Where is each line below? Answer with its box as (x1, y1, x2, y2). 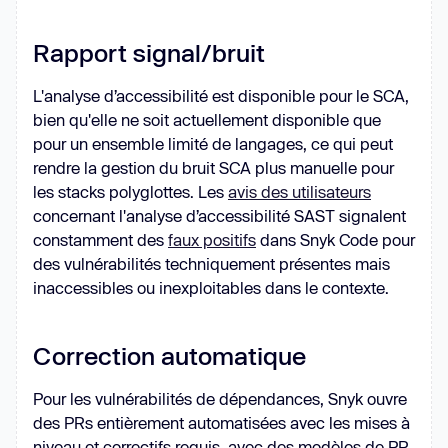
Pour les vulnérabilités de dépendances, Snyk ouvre (33, 389, 407, 408)
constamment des (33, 230, 168, 249)
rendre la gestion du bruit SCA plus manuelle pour (33, 158, 394, 177)
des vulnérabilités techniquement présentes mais (33, 254, 390, 273)
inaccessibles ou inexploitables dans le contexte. (33, 278, 389, 297)
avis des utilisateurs (228, 182, 371, 201)
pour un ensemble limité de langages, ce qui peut (33, 134, 393, 153)
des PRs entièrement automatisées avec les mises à (33, 413, 410, 432)
